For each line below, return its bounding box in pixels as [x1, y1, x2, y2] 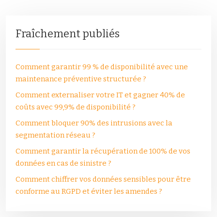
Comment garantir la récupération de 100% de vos [15, 147, 190, 155]
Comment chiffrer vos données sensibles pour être [15, 175, 191, 184]
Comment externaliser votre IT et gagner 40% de [15, 91, 185, 99]
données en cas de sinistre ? [15, 159, 111, 168]
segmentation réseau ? [15, 131, 95, 139]
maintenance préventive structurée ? [15, 75, 146, 83]
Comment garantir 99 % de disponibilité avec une [15, 62, 188, 71]
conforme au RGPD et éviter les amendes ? [15, 187, 162, 196]
